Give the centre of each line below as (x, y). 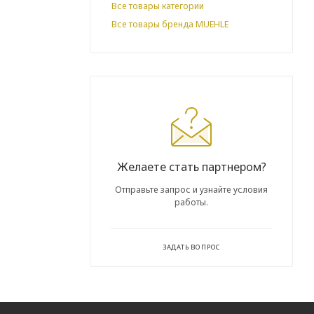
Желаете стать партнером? (191, 167)
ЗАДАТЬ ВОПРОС (191, 247)
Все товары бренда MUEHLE (170, 25)
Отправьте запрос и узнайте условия (191, 190)
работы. (191, 203)
